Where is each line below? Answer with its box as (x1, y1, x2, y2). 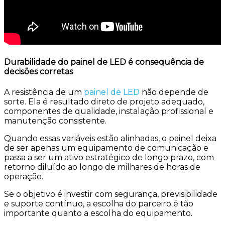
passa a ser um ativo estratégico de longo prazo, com (4, 152, 214, 162)
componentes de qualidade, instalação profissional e (4, 106, 213, 116)
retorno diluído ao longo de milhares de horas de (4, 162, 200, 172)
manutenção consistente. (4, 116, 106, 126)
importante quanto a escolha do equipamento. (4, 208, 192, 218)
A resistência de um (4, 87, 84, 97)
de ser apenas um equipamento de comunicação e (4, 143, 208, 153)
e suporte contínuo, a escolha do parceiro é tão (4, 198, 193, 208)
